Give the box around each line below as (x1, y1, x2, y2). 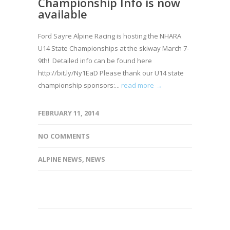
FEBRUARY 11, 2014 (38, 108, 99, 118)
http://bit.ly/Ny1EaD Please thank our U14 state (38, 68, 184, 78)
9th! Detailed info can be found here (38, 56, 152, 65)
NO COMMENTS (38, 131, 90, 141)
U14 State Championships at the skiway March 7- (38, 44, 189, 53)
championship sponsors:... (38, 81, 121, 90)
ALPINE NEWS (38, 155, 82, 164)
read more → (121, 81, 162, 90)
